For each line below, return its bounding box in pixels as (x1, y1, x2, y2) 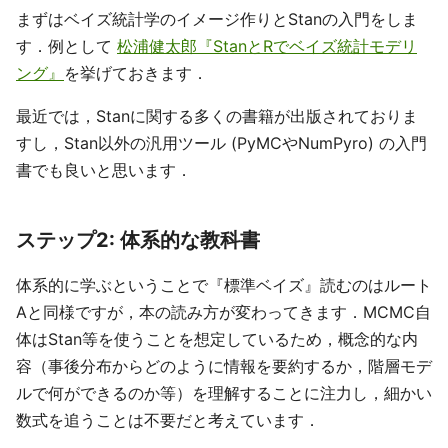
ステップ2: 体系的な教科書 (16, 227, 260, 252)
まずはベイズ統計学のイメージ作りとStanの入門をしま (16, 8, 418, 29)
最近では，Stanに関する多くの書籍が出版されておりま (16, 105, 418, 126)
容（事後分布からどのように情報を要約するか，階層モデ (16, 355, 432, 376)
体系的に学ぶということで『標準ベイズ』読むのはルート (16, 274, 432, 295)
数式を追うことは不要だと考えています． (16, 409, 320, 430)
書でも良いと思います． (16, 159, 192, 180)
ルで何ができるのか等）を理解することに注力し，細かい (16, 382, 432, 403)
